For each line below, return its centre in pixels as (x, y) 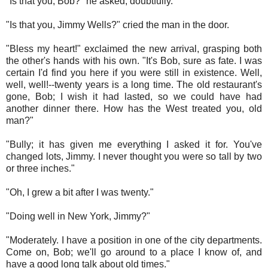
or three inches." (42, 168)
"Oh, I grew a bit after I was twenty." (81, 192)
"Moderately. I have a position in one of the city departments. (134, 240)
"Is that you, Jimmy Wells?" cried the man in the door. (119, 25)
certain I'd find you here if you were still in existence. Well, (134, 72)
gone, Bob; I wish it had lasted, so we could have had (134, 96)
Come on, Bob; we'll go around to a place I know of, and (134, 252)
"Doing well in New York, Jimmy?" (79, 216)
